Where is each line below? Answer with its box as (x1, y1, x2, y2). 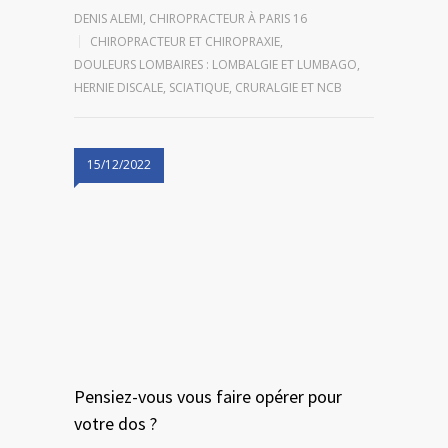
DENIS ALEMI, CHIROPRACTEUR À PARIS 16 (74, 10, 307, 28)
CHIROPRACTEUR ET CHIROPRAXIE (90, 33, 280, 51)
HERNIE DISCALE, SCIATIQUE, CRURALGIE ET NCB (74, 79, 342, 97)
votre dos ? (74, 412, 157, 436)
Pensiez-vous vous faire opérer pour (74, 385, 342, 409)
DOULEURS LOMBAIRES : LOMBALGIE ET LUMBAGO (74, 56, 357, 74)
